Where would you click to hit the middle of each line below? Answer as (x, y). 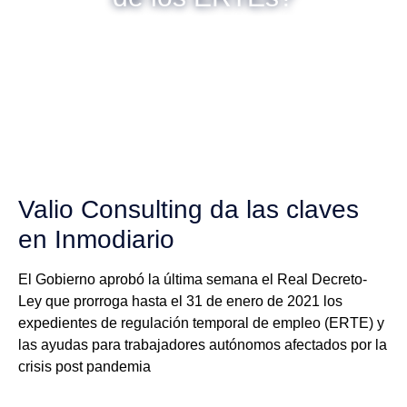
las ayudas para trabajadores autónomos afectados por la (203, 345)
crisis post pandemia (84, 367)
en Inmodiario (96, 239)
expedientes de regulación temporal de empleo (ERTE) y (201, 323)
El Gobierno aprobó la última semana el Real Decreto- (193, 279)
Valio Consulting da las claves (189, 209)
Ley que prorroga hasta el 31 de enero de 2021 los (180, 301)
